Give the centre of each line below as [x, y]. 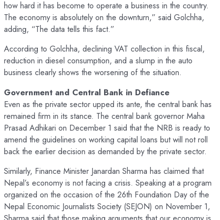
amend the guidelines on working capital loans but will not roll [106, 139]
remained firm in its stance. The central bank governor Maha [104, 116]
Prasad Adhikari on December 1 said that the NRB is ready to [107, 127]
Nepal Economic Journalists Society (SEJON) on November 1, [107, 206]
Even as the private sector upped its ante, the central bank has [108, 104]
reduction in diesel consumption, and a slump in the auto [98, 61]
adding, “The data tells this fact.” [59, 29]
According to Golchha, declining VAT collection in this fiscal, [104, 49]
